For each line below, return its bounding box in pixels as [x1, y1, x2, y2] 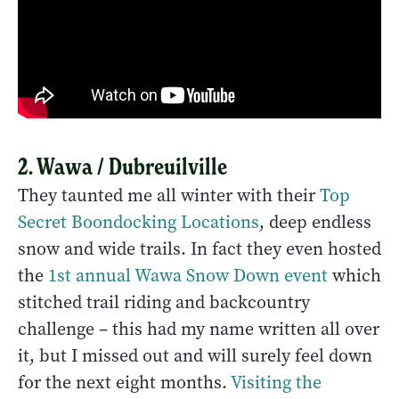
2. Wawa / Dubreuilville [18, 151, 227, 181]
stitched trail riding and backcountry [18, 289, 310, 314]
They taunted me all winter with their [18, 183, 320, 208]
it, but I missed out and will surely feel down [18, 343, 372, 368]
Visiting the [231, 370, 322, 395]
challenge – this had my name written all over [18, 316, 379, 341]
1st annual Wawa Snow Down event [48, 263, 328, 288]
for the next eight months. [18, 370, 231, 395]
